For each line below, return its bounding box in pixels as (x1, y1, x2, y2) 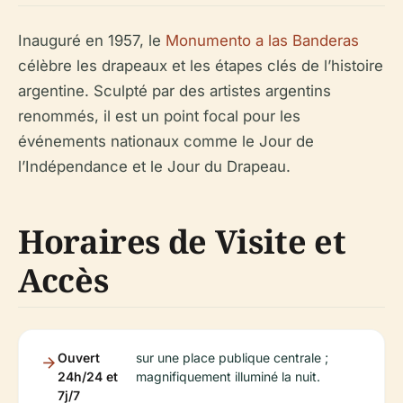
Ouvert (58, 350, 100, 365)
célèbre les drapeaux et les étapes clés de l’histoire (18, 57, 383, 75)
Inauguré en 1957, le (18, 31, 166, 49)
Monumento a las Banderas (166, 31, 359, 49)
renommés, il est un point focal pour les (18, 107, 300, 125)
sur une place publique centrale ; (136, 350, 329, 365)
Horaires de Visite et (18, 219, 346, 264)
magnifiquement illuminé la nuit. (136, 369, 321, 384)
